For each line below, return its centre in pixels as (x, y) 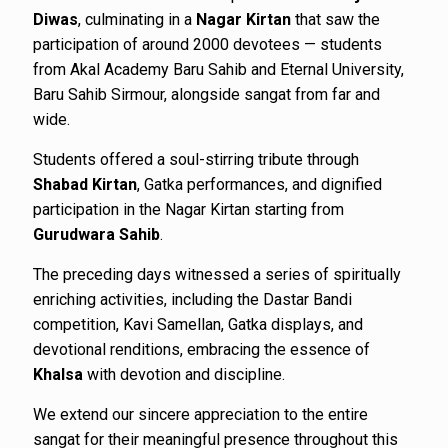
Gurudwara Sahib (96, 234)
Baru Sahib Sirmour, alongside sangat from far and (206, 94)
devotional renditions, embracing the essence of (201, 349)
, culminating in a (137, 19)
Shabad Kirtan (85, 184)
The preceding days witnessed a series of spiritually (217, 274)
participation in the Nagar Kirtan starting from (188, 209)
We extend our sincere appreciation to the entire (200, 414)
